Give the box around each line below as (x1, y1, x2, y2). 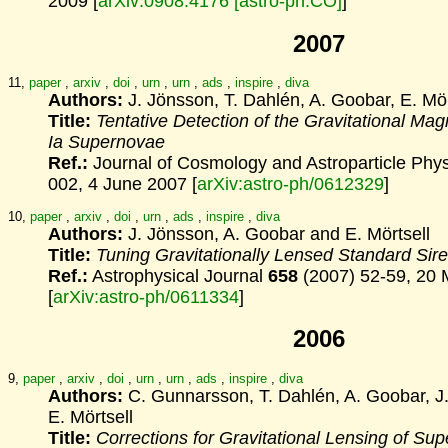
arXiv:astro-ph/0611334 (53, 286, 239, 307)
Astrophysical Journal (88, 265, 268, 286)
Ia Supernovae (48, 132, 165, 153)
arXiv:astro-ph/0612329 (197, 174, 384, 195)
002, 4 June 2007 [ (48, 174, 197, 195)
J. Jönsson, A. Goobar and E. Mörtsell (123, 223, 430, 244)
